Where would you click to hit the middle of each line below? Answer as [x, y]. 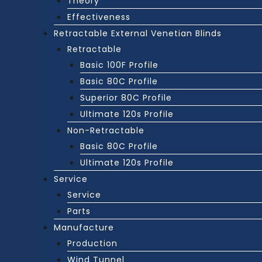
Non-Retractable [106, 131]
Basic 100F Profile [119, 65]
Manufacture [84, 228]
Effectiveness [99, 17]
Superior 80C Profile [126, 98]
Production [92, 244]
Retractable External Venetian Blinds [138, 34]
